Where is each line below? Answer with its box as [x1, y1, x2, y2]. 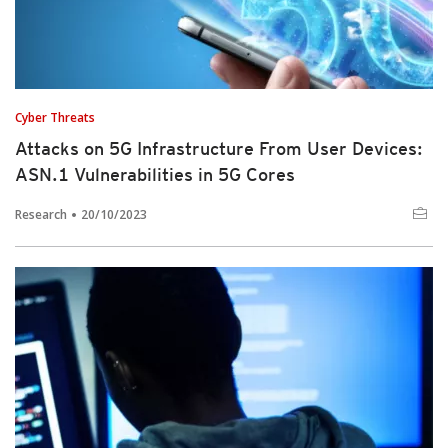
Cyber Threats [15, 109, 95, 126]
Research [15, 206, 67, 223]
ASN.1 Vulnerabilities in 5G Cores [15, 164, 295, 185]
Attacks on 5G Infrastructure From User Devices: [15, 138, 423, 159]
